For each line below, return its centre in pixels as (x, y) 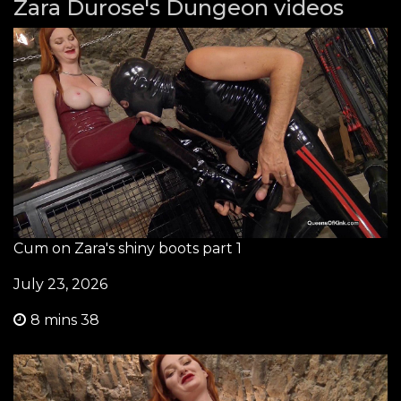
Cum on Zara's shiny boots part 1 (128, 248)
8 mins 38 (65, 320)
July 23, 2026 (60, 284)
